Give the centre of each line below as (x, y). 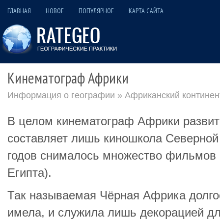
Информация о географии (61, 95)
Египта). (29, 173)
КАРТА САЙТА (146, 11)
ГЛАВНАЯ (19, 11)
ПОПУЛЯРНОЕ (96, 11)
